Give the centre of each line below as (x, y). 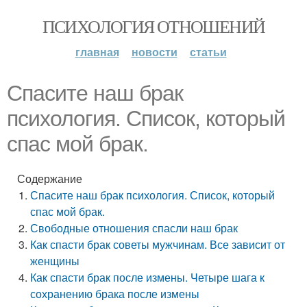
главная (97, 52)
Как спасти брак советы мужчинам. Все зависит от (158, 244)
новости (154, 52)
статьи (208, 52)
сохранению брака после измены (115, 294)
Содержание (50, 179)
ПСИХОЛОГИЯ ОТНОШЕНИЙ (153, 26)
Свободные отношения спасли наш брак (134, 228)
